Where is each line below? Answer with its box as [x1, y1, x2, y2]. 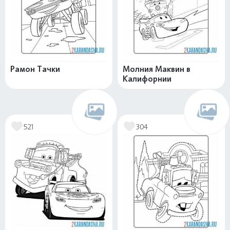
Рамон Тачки [10, 64, 60, 74]
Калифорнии [123, 74, 171, 84]
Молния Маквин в [123, 64, 190, 74]
